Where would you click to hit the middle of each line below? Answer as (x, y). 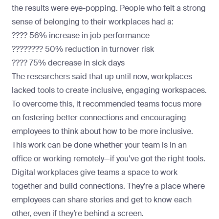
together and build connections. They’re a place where (108, 186)
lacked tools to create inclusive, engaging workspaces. (109, 90)
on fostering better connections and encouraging (99, 118)
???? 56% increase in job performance (81, 36)
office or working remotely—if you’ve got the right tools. (109, 159)
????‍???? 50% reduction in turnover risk (83, 49)
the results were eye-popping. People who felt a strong (109, 8)
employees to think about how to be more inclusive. (102, 131)
